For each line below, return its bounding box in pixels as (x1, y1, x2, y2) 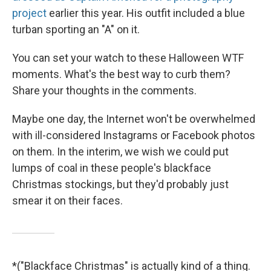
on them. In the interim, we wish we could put (12, 145, 229, 158)
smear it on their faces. (12, 194, 123, 207)
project (12, 7, 47, 20)
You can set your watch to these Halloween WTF (12, 51, 244, 65)
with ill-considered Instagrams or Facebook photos (12, 129, 255, 142)
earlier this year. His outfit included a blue (47, 7, 245, 20)
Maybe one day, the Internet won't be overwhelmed (12, 113, 255, 126)
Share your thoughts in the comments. (12, 84, 197, 97)
